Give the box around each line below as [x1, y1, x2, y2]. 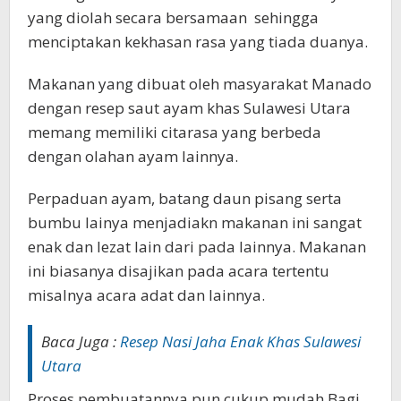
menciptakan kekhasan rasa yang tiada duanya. [28, 30, 368, 52]
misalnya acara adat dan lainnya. [28, 284, 265, 305]
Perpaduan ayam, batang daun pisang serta [28, 187, 342, 209]
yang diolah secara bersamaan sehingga [28, 6, 319, 28]
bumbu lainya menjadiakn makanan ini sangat [28, 211, 362, 233]
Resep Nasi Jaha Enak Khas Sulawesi [120, 330, 361, 352]
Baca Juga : [41, 330, 120, 352]
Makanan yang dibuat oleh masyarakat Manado [28, 73, 371, 94]
